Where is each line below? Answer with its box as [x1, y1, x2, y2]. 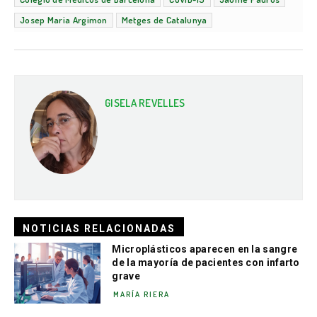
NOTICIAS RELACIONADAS [23, 222, 175, 234]
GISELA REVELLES [105, 96, 185, 110]
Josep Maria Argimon [20, 13, 108, 25]
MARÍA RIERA [113, 289, 171, 299]
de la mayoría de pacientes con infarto [112, 256, 300, 268]
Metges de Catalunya [121, 13, 207, 25]
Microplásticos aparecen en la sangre [112, 243, 298, 255]
